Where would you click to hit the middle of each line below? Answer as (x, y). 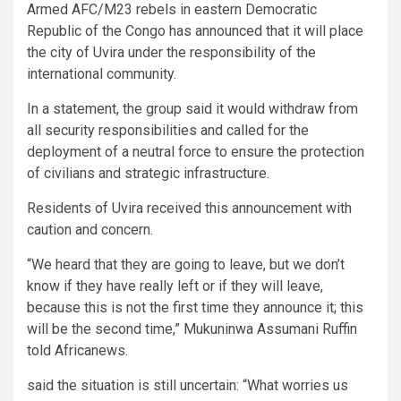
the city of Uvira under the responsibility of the (171, 53)
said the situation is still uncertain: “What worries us (188, 386)
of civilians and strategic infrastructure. (148, 174)
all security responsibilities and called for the (168, 131)
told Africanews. (77, 351)
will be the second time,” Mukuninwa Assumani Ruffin (192, 329)
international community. (102, 74)
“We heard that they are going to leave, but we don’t (186, 265)
